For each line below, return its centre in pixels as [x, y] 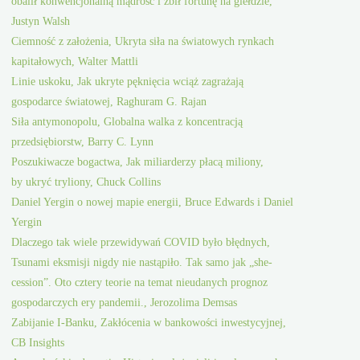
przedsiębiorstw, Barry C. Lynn [83, 142]
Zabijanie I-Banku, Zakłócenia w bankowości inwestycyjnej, [149, 323]
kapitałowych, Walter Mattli [75, 61]
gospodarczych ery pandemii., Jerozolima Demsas [125, 303]
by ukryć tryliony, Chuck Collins [86, 182]
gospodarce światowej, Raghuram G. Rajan [109, 102]
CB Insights [38, 343]
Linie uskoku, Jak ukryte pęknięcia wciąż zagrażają [128, 82]
